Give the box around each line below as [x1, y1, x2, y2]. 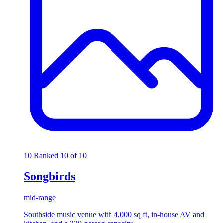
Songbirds [24, 170, 75, 183]
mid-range [24, 193, 56, 202]
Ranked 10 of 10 [34, 151, 87, 160]
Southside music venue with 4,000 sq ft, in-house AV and [24, 210, 204, 219]
